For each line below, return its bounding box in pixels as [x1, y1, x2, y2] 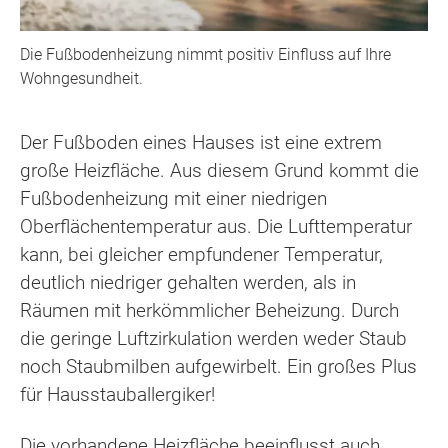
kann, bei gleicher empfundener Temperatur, [20, 243, 383, 267]
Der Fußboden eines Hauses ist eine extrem [20, 131, 382, 155]
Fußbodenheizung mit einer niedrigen [20, 187, 327, 211]
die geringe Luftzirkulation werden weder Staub [20, 327, 407, 351]
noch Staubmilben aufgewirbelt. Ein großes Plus [20, 355, 417, 379]
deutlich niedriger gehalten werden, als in [20, 271, 356, 295]
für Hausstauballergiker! [20, 383, 225, 407]
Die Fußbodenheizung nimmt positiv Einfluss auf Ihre [20, 45, 391, 65]
